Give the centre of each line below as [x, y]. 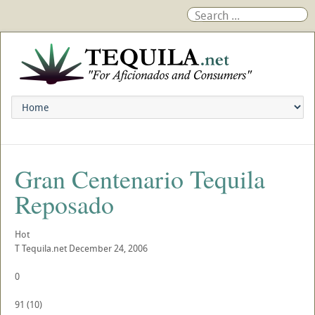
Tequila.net [44, 248]
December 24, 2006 [108, 248]
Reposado [64, 204]
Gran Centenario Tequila [140, 179]
